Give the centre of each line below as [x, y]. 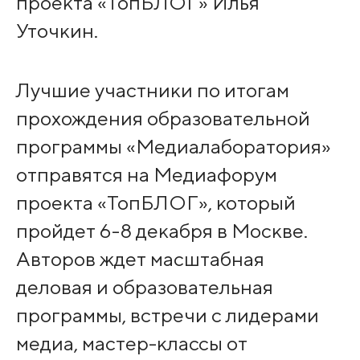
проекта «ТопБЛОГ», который [155, 203]
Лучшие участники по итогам [152, 90]
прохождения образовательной [163, 119]
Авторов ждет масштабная [140, 259]
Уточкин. [57, 31]
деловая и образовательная [144, 287]
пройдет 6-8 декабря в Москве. [162, 231]
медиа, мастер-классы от [131, 344]
